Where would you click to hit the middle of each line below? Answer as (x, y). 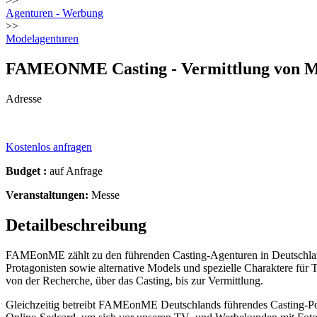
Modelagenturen (42, 39)
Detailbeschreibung (76, 225)
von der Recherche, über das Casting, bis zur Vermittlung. (134, 280)
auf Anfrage (75, 171)
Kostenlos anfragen (49, 146)
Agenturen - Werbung (54, 13)
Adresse (24, 98)
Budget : (26, 171)
